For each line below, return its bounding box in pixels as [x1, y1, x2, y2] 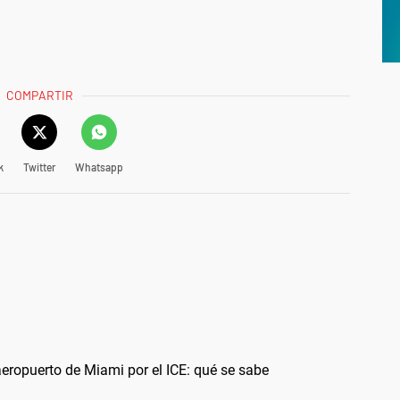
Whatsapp [74, 160, 123, 173]
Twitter [22, 160, 55, 173]
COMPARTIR [6, 87, 74, 103]
